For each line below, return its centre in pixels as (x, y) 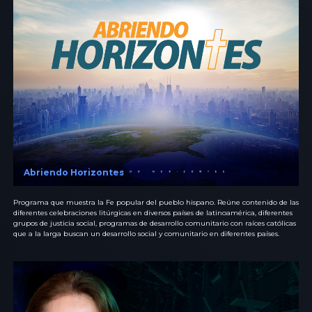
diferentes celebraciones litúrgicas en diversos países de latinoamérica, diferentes (153, 212)
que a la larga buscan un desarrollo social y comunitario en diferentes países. (146, 233)
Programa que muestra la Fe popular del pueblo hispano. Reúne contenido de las (156, 202)
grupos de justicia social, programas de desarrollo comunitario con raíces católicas (155, 223)
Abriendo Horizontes (74, 172)
